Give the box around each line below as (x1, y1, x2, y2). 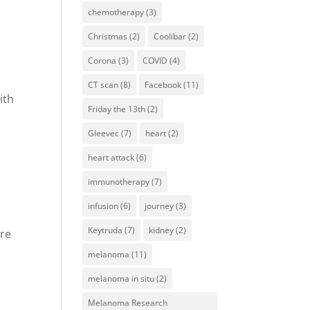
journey (145, 199, 174, 212)
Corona (88, 54, 117, 66)
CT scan (88, 78, 119, 91)
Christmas (88, 30, 128, 42)
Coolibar (154, 30, 187, 42)
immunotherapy (88, 175, 150, 188)
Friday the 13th (88, 102, 146, 115)
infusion (88, 199, 119, 212)
